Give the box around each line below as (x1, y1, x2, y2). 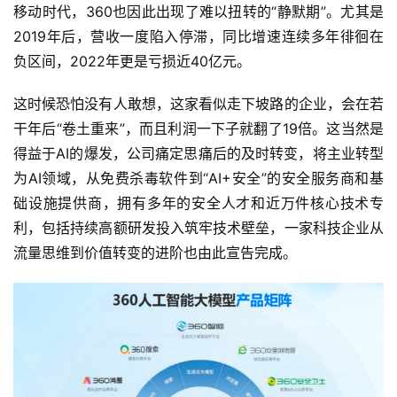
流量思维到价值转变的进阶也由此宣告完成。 (13, 243, 297, 261)
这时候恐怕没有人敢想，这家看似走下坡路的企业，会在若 (13, 94, 384, 113)
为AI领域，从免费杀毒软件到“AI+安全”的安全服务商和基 (13, 168, 384, 187)
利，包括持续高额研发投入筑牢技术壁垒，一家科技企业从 (13, 218, 384, 237)
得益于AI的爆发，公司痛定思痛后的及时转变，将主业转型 (13, 144, 384, 162)
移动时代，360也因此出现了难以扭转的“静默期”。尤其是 (13, 2, 384, 20)
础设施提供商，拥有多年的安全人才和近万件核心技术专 (13, 193, 384, 212)
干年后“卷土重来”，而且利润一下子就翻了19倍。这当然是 (13, 119, 384, 137)
